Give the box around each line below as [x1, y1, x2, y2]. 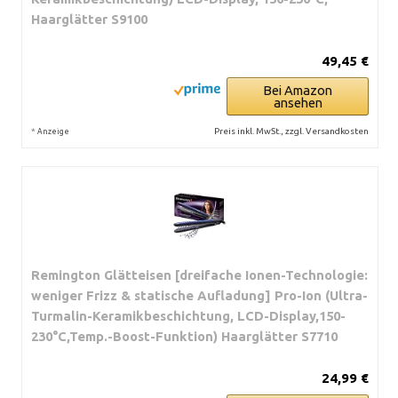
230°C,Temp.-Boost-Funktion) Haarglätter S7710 [31, 328, 338, 344]
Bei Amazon [263, 82, 332, 98]
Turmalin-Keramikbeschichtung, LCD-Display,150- [31, 307, 346, 323]
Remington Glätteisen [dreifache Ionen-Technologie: [31, 267, 368, 283]
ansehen [273, 94, 322, 110]
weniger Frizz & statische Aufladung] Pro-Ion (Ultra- [31, 287, 368, 303]
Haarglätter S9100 [31, 11, 147, 27]
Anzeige [37, 126, 69, 136]
